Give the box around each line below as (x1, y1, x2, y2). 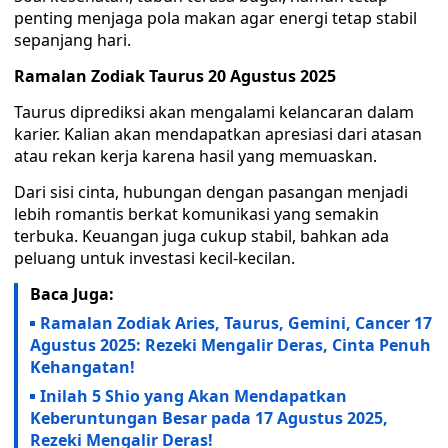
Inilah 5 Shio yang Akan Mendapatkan (40, 385, 347, 407)
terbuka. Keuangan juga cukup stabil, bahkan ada (14, 225, 389, 247)
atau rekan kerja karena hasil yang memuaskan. (14, 145, 377, 167)
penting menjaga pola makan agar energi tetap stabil (14, 7, 417, 29)
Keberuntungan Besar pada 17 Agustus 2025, (30, 407, 388, 429)
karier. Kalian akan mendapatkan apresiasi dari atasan (14, 123, 422, 145)
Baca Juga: (30, 283, 114, 305)
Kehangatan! (30, 356, 135, 378)
